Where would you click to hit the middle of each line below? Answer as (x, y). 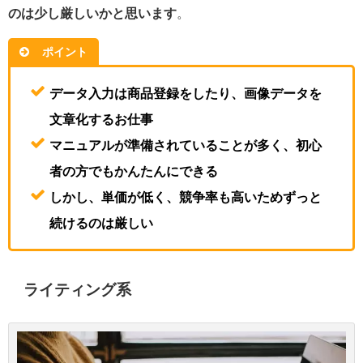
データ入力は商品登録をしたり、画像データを (186, 94)
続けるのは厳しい (101, 223)
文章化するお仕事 (101, 120)
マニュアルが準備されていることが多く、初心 (186, 145)
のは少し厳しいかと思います (92, 13)
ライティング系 (78, 289)
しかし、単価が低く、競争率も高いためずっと (186, 197)
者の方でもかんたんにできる (134, 171)
